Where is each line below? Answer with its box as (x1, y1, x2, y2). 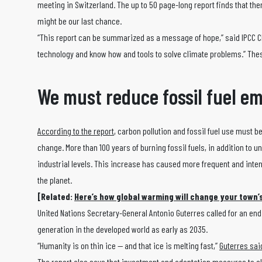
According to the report (37, 125, 114, 137)
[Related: (37, 191, 74, 202)
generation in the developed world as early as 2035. (37, 223, 208, 235)
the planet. (37, 174, 72, 186)
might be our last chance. (37, 15, 122, 27)
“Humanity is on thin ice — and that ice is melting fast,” (37, 240, 219, 251)
